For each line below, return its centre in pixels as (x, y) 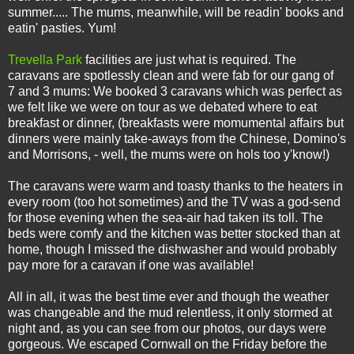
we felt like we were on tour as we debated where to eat (162, 107)
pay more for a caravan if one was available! (131, 265)
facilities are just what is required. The (189, 59)
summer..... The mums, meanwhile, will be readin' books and (176, 12)
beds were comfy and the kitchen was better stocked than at (174, 233)
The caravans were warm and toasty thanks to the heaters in (175, 186)
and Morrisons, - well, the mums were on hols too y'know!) (169, 154)
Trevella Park (45, 59)
